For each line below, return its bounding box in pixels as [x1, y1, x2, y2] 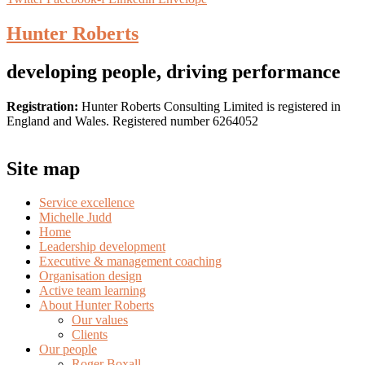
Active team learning [39, 284, 146, 298]
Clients [72, 328, 108, 342]
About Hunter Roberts [39, 298, 154, 313]
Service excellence [39, 196, 134, 210]
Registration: [7, 99, 81, 113]
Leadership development [39, 240, 165, 254]
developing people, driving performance [7, 60, 341, 82]
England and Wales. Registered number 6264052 [7, 113, 258, 128]
